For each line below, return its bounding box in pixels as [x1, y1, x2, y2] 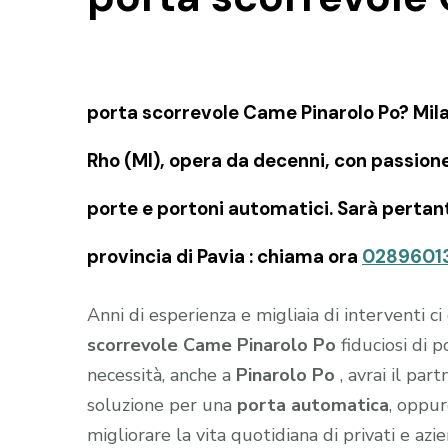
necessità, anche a [87, 362, 236, 387]
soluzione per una [87, 392, 237, 417]
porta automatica [237, 392, 389, 417]
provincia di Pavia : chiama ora [87, 243, 362, 269]
